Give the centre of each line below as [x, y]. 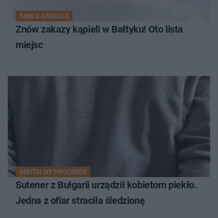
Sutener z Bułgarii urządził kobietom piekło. [106, 185]
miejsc [29, 45]
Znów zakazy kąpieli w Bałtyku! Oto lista [99, 29]
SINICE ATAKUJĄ [44, 16]
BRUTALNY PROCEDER [53, 172]
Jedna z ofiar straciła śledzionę [80, 200]
